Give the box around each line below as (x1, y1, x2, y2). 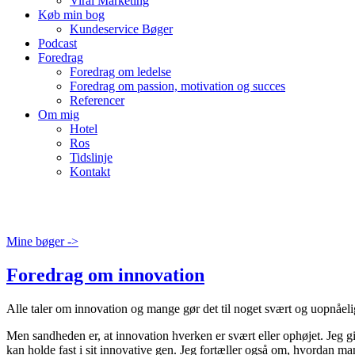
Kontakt (70, 165, 110, 178)
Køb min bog (38, 8, 105, 21)
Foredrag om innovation (6, 264, 204, 285)
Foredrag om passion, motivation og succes (70, 79, 285, 93)
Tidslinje (70, 151, 113, 164)
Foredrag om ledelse (70, 65, 171, 78)
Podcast (38, 36, 77, 50)
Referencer (70, 94, 124, 107)
